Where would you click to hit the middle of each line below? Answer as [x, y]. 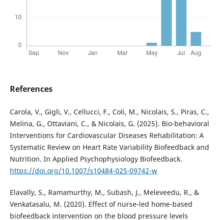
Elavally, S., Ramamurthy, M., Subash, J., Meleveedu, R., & [104, 192]
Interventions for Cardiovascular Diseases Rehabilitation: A [107, 136]
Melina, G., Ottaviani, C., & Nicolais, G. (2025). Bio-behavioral [109, 124]
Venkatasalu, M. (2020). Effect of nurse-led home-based [101, 204]
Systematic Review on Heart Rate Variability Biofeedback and [109, 147]
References [31, 89]
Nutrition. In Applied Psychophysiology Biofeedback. [96, 159]
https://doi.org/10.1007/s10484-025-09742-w [83, 171]
